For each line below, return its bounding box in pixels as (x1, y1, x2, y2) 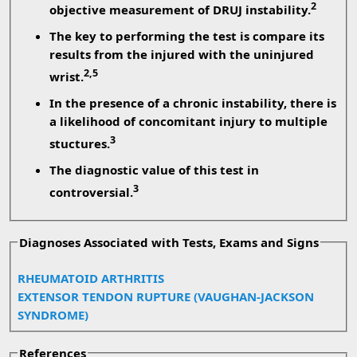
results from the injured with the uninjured (49, 46, 314, 63)
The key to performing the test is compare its (49, 28, 324, 45)
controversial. (49, 184, 133, 201)
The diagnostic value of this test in (49, 162, 259, 178)
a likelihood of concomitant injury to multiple (49, 113, 328, 130)
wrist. (49, 69, 84, 85)
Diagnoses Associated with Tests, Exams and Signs (18, 233, 319, 250)
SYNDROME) (17, 307, 88, 324)
